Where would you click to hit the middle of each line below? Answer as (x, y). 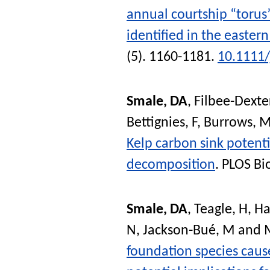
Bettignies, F (162, 123)
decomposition (171, 165)
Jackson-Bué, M (189, 231)
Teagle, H (221, 210)
